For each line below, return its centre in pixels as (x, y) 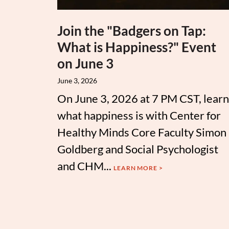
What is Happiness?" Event (137, 47)
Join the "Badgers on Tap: (132, 30)
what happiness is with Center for (139, 115)
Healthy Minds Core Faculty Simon (142, 132)
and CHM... (85, 166)
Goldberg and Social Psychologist (138, 149)
